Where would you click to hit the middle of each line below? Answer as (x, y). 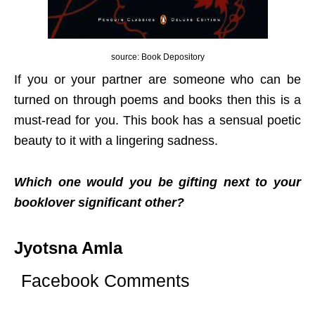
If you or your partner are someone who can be (157, 79)
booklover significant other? (99, 202)
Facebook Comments (105, 280)
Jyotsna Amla (68, 247)
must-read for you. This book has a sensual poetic (157, 120)
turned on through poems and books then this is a (157, 99)
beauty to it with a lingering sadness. (116, 140)
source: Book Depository (157, 57)
